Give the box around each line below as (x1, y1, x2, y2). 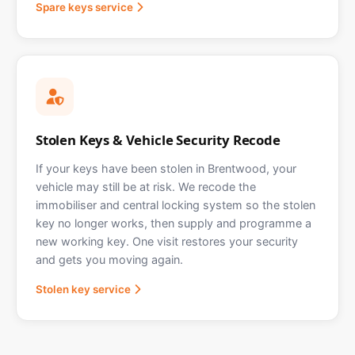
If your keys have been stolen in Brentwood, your (36, 162, 296, 176)
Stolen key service (36, 283, 131, 296)
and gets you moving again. (36, 253, 183, 267)
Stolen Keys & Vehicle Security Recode (36, 131, 281, 150)
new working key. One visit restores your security (36, 235, 298, 249)
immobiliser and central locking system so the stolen (36, 198, 315, 212)
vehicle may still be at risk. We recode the (36, 180, 256, 194)
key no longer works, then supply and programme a (36, 216, 311, 231)
